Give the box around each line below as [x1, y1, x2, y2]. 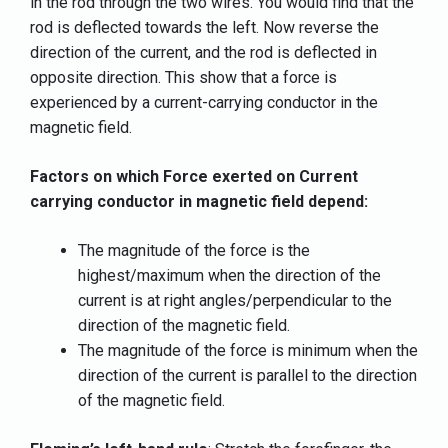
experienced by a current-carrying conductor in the [30, 92, 378, 112]
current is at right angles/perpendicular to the [78, 290, 392, 310]
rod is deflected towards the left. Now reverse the [30, 17, 379, 37]
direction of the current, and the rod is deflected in [30, 42, 377, 62]
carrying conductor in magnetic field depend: [30, 191, 368, 211]
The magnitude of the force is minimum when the [78, 340, 418, 360]
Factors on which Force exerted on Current [30, 166, 358, 186]
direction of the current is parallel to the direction [78, 365, 417, 385]
